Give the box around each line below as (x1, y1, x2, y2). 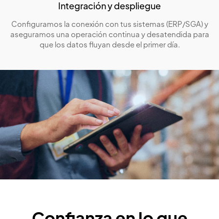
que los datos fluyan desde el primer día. (39, 42, 180, 49)
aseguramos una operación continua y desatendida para (10, 31, 209, 39)
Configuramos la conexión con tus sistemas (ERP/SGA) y (11, 21, 208, 29)
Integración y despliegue (58, 2, 161, 12)
